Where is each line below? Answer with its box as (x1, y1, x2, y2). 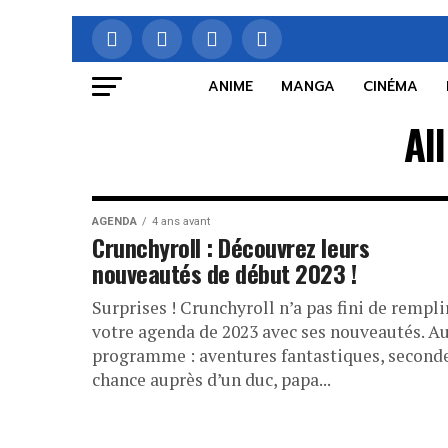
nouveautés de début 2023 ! (92, 255, 357, 291)
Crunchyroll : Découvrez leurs (92, 229, 370, 265)
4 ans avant (152, 215, 210, 228)
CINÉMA (363, 76, 418, 97)
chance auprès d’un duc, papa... (92, 368, 331, 391)
